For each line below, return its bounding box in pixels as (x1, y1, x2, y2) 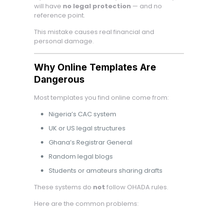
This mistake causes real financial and (34, 27, 154, 36)
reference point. (34, 11, 85, 20)
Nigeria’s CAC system (48, 109, 116, 119)
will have (34, 1, 63, 11)
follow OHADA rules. (105, 182, 168, 192)
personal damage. (34, 36, 94, 46)
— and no (130, 1, 162, 11)
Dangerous (34, 74, 85, 85)
